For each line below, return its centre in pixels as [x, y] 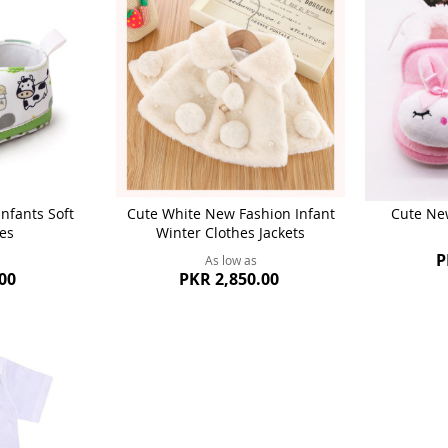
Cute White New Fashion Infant [230, 213]
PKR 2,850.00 [229, 278]
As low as [230, 259]
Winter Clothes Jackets [231, 232]
